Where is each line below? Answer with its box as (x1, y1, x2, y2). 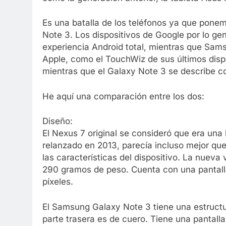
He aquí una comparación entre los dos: (42, 91, 204, 101)
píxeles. (42, 177, 73, 187)
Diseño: (42, 116, 73, 127)
